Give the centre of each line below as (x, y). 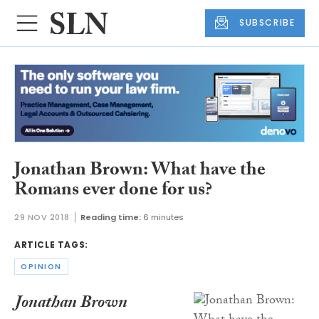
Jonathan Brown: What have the (140, 172)
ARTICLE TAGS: (51, 244)
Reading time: (111, 217)
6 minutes (164, 217)
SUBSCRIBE (267, 23)
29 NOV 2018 (42, 217)
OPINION (41, 267)
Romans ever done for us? (113, 192)
